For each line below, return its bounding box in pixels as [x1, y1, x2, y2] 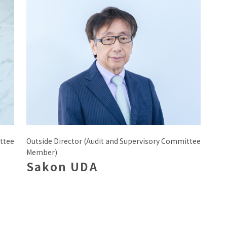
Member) [26, 146, 57, 157]
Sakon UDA [26, 158, 98, 174]
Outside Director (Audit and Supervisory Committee [26, 135, 201, 146]
